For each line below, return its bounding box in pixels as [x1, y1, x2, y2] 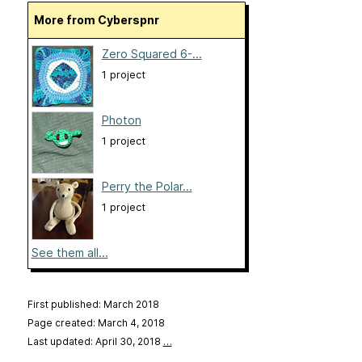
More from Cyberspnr [44, 13, 159, 27]
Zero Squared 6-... [101, 47, 202, 61]
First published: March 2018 [27, 298, 159, 311]
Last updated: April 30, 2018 [27, 335, 163, 348]
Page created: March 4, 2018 [27, 317, 165, 330]
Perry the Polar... [101, 179, 192, 194]
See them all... [31, 246, 108, 260]
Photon [101, 113, 141, 128]
